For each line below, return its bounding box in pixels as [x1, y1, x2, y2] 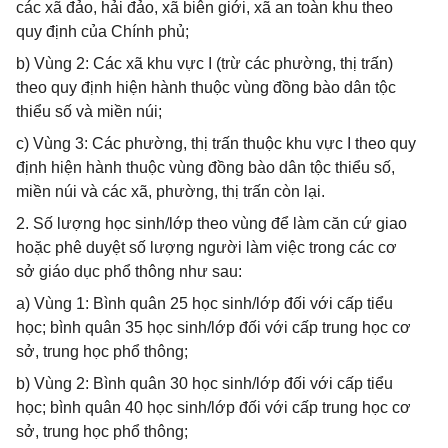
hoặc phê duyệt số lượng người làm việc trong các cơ [16, 239, 397, 256]
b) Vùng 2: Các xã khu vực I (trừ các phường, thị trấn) [16, 55, 393, 72]
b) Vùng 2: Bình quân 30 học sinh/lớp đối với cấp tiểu [16, 375, 393, 392]
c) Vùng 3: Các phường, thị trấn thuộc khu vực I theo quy [16, 135, 416, 152]
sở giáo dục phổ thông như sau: [16, 263, 242, 280]
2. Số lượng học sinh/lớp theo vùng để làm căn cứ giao [16, 215, 407, 232]
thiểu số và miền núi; [16, 103, 162, 120]
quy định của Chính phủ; [16, 23, 189, 40]
